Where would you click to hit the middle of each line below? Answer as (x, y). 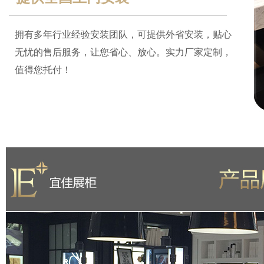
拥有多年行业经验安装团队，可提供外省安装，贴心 (123, 34)
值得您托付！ (43, 70)
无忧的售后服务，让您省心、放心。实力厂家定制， (123, 52)
